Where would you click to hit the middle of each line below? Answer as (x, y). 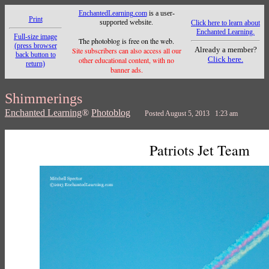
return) (35, 64)
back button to (35, 55)
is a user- (161, 13)
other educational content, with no (126, 60)
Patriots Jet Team (200, 150)
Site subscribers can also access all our (126, 50)
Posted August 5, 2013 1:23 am (191, 113)
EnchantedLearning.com (113, 13)
